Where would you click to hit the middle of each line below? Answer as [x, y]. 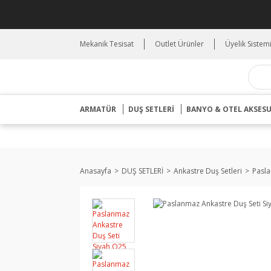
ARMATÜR [98, 109]
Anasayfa [96, 171]
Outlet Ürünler [179, 44]
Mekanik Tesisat [107, 44]
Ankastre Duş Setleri [208, 171]
